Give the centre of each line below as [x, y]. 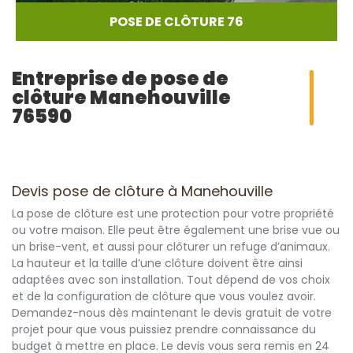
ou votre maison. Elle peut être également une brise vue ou [176, 230]
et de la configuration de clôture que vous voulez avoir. [164, 296]
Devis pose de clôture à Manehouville [142, 191]
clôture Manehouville [121, 97]
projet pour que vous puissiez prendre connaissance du [164, 329]
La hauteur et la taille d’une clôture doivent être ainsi [157, 263]
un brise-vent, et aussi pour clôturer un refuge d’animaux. [171, 247]
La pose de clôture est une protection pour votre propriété [173, 214]
